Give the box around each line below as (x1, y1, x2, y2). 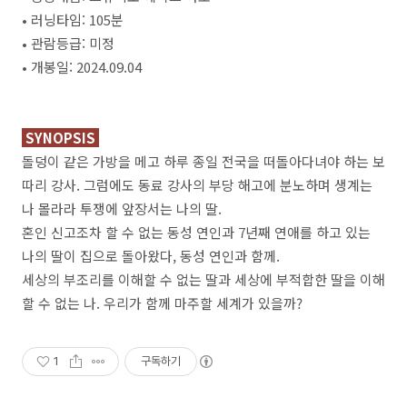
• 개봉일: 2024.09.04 (22, 57, 142, 76)
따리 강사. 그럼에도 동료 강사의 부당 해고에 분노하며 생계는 (22, 175, 372, 194)
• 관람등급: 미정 (22, 34, 114, 53)
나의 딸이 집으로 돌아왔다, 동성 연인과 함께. (22, 246, 280, 265)
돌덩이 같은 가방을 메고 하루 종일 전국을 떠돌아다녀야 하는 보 (22, 152, 385, 171)
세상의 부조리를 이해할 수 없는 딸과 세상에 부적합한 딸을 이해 (22, 270, 385, 289)
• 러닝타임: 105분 (22, 10, 124, 29)
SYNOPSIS (22, 128, 99, 147)
